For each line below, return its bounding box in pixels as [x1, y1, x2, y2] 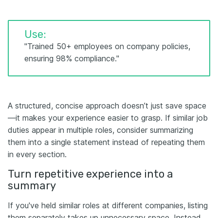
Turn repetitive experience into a [8, 167, 173, 181]
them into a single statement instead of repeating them [8, 137, 205, 147]
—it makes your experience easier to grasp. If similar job [8, 112, 208, 123]
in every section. [8, 149, 67, 159]
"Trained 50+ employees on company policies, [24, 41, 190, 51]
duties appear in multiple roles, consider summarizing [8, 125, 193, 135]
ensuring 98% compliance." [24, 53, 119, 63]
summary [8, 179, 56, 192]
